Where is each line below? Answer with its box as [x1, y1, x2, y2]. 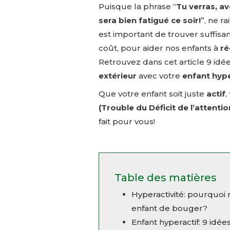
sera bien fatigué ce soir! [99, 15, 201, 26]
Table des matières [114, 171, 217, 184]
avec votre [137, 71, 182, 81]
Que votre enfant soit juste [99, 88, 206, 99]
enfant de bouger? [131, 203, 207, 214]
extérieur [99, 71, 137, 81]
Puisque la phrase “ [99, 2, 176, 12]
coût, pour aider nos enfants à [99, 43, 220, 53]
